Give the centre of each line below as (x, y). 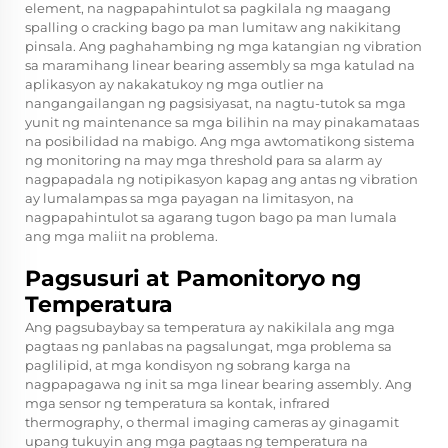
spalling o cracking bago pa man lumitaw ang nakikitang (213, 27)
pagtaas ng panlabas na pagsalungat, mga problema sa (208, 346)
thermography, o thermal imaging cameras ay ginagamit (212, 422)
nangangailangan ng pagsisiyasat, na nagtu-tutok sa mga (215, 103)
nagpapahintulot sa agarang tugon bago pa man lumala (211, 217)
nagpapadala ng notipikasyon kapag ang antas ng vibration (221, 179)
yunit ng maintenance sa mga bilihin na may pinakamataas (222, 122)
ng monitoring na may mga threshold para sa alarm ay (203, 160)
